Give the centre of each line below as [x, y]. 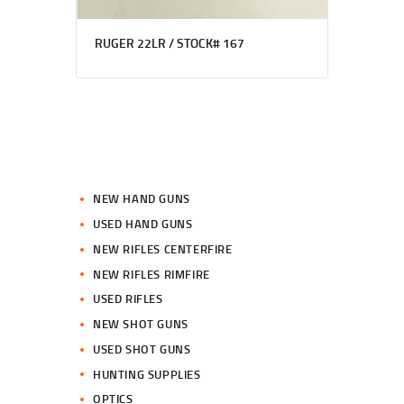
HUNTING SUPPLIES [147, 374]
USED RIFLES [128, 299]
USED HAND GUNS [143, 224]
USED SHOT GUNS [142, 349]
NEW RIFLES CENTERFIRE [163, 248]
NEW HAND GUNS [142, 199]
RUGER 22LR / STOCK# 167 [169, 43]
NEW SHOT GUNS [141, 324]
